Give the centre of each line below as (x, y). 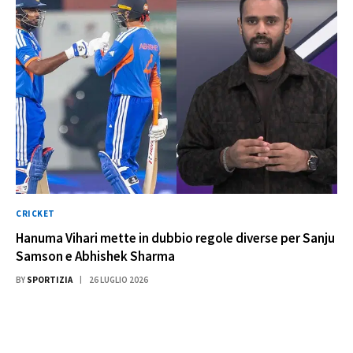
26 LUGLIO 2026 (119, 280)
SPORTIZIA (50, 280)
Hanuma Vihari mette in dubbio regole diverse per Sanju (175, 238)
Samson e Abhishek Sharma (95, 256)
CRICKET (35, 214)
